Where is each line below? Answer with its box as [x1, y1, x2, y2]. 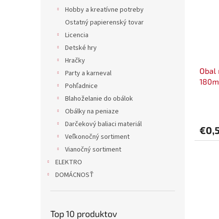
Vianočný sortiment [65, 145, 121, 155]
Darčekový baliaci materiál [65, 119, 142, 130]
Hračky [65, 56, 85, 66]
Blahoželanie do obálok [65, 94, 133, 104]
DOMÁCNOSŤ [55, 170, 94, 180]
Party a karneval [65, 68, 111, 79]
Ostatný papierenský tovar [65, 18, 144, 28]
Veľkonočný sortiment [65, 132, 130, 142]
